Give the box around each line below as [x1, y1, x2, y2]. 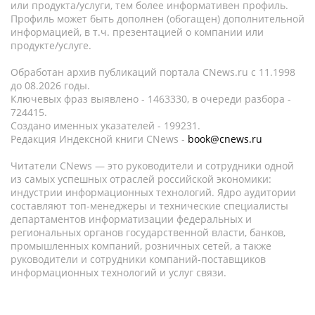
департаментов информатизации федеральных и [11, 212, 252, 226]
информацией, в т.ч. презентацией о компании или [11, 25, 264, 39]
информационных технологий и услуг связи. [11, 266, 226, 279]
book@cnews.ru [188, 132, 262, 146]
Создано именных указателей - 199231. [11, 119, 200, 132]
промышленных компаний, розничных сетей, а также [11, 239, 271, 252]
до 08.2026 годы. [11, 79, 90, 92]
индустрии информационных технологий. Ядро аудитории [11, 186, 296, 199]
